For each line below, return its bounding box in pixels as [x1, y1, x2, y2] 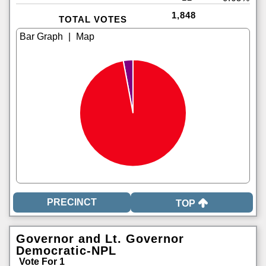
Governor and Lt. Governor [16, 232, 184, 245]
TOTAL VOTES [58, 14, 127, 24]
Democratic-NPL [16, 244, 116, 257]
